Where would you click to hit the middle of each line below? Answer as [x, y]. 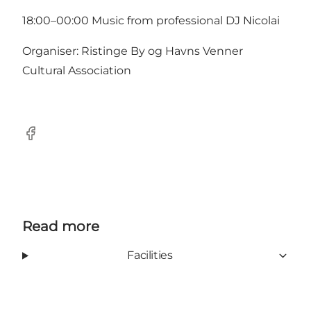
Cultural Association [77, 71]
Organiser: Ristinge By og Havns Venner [133, 51]
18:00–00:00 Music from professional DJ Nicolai [151, 21]
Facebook [49, 140]
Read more [61, 227]
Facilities [150, 255]
